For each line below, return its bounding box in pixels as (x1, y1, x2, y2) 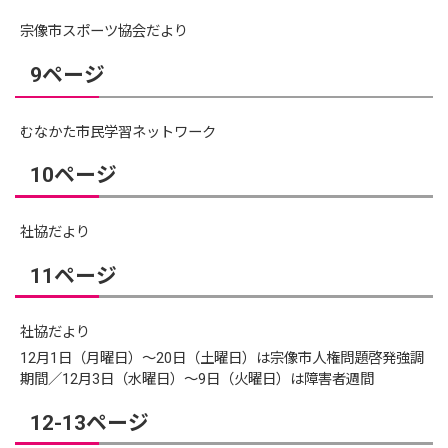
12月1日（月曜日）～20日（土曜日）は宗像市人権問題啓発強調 (20, 350, 425, 368)
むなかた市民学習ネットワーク (20, 123, 217, 141)
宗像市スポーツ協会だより (20, 23, 189, 41)
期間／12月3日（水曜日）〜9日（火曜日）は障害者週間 (20, 371, 375, 389)
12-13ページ (29, 410, 149, 435)
